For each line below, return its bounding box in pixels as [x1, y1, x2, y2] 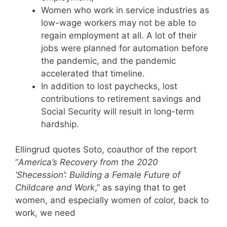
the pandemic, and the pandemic [41, 55, 176, 66]
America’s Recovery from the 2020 [18, 157, 158, 167]
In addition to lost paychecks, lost [41, 81, 177, 91]
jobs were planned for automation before [41, 43, 208, 53]
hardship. [41, 119, 79, 129]
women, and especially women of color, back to [15, 195, 209, 205]
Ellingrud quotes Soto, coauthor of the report [15, 144, 197, 155]
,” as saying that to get [95, 182, 186, 193]
